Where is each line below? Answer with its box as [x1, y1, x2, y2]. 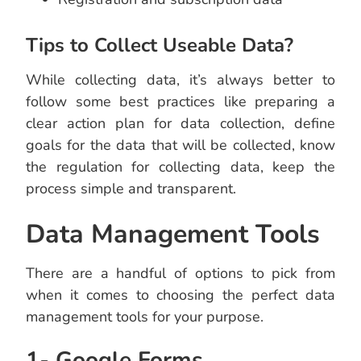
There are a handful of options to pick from [26, 263, 335, 284]
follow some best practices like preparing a [26, 92, 335, 112]
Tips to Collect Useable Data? [26, 32, 293, 59]
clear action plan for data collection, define [26, 114, 335, 134]
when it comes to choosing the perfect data [26, 285, 335, 305]
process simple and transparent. [26, 179, 236, 199]
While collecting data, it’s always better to [26, 70, 335, 90]
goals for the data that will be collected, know [26, 135, 335, 156]
